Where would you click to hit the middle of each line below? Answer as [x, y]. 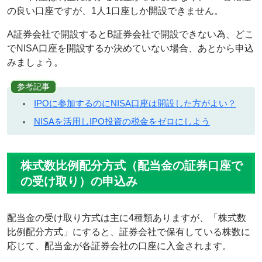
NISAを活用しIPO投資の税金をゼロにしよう [122, 121]
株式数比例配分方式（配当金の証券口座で [132, 165]
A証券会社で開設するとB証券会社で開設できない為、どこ [130, 35]
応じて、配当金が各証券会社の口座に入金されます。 [119, 246]
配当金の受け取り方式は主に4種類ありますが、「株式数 [127, 218]
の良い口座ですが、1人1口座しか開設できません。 [115, 11]
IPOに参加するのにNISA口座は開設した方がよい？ [135, 103]
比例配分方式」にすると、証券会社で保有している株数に [129, 232]
